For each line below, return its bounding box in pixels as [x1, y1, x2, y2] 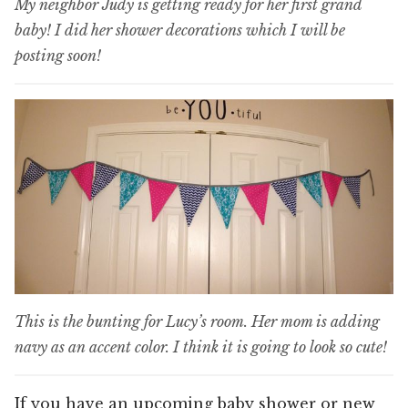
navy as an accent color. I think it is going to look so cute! [15, 337, 387, 356]
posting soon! [15, 46, 101, 65]
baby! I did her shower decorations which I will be [15, 20, 345, 39]
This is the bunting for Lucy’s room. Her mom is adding [15, 311, 380, 331]
